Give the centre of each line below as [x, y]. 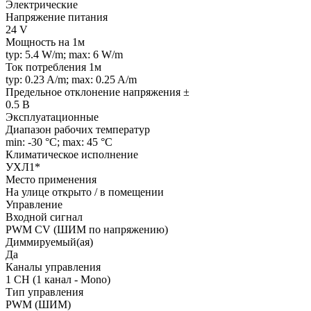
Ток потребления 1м [53, 67]
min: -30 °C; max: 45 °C [59, 142]
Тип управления [44, 292]
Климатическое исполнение [72, 154]
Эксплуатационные [52, 117]
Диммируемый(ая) [49, 242]
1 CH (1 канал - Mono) [58, 279]
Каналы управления [53, 267]
